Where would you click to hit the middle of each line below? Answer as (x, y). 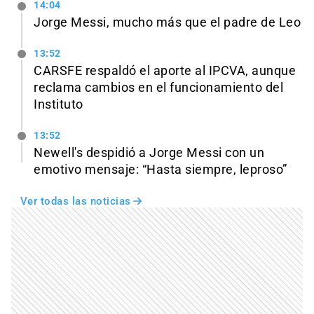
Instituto (59, 105)
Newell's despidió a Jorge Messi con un (149, 153)
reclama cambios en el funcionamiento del (158, 88)
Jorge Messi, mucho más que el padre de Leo (167, 23)
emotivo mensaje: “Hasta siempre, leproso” (161, 170)
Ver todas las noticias (75, 201)
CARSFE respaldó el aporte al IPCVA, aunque (165, 71)
